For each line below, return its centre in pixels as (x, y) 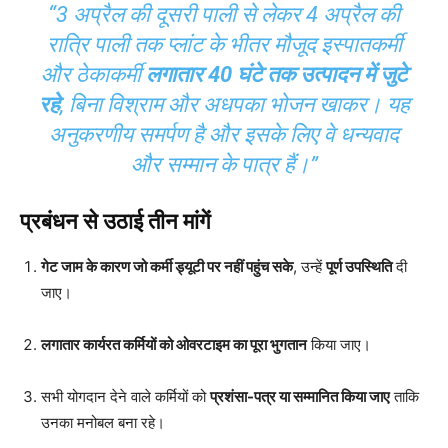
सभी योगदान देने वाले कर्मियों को (125, 397)
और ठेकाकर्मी (93, 75)
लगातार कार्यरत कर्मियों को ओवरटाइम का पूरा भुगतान (174, 345)
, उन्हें (309, 267)
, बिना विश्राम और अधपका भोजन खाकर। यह (234, 105)
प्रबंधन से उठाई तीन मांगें (115, 222)
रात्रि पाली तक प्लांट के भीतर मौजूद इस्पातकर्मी (224, 45)
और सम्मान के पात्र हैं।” (224, 165)
